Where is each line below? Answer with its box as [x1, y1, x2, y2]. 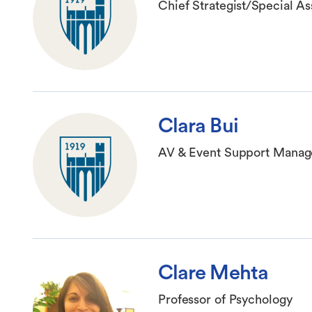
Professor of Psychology [158, 293, 292, 306]
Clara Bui [158, 116, 238, 137]
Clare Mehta [158, 263, 268, 284]
